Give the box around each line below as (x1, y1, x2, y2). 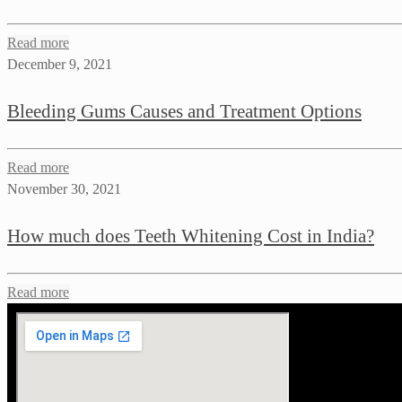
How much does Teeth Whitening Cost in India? (7, 224, 374, 247)
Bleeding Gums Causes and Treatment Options (7, 100, 362, 122)
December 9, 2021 (7, 56, 112, 72)
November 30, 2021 (7, 180, 121, 197)
